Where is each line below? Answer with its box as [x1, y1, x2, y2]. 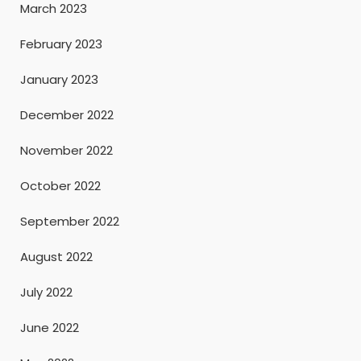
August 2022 [20, 247, 93, 265]
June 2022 [20, 318, 79, 336]
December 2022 [20, 106, 114, 123]
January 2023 [20, 70, 98, 88]
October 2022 [20, 176, 101, 194]
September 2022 [20, 212, 119, 230]
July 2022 [20, 283, 73, 301]
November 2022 [20, 141, 113, 159]
